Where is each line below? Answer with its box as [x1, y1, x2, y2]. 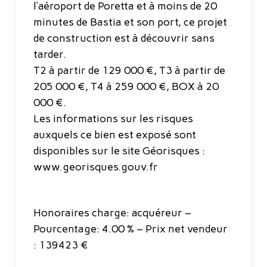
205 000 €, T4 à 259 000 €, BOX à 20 [33, 79, 219, 93]
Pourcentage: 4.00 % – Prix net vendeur [33, 222, 228, 235]
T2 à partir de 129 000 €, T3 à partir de [33, 63, 225, 77]
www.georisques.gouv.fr [33, 160, 158, 173]
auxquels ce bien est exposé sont [33, 128, 196, 141]
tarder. [33, 47, 66, 61]
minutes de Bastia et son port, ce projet [33, 15, 227, 29]
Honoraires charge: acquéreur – [33, 206, 191, 219]
